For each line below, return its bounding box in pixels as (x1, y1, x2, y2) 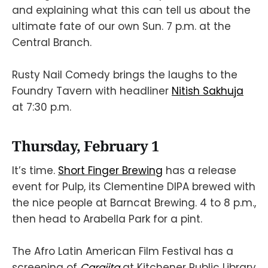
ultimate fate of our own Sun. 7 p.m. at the (12, 19, 231, 33)
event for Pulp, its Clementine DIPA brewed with (12, 179, 255, 194)
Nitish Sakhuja (172, 84, 243, 99)
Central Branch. (12, 35, 92, 50)
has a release (163, 163, 236, 178)
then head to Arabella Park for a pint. (12, 211, 202, 226)
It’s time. (12, 163, 58, 178)
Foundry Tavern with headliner (12, 84, 172, 99)
